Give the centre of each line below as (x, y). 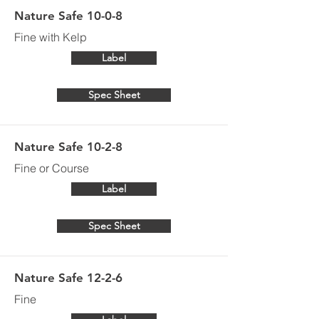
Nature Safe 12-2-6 (68, 278)
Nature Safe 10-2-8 (68, 147)
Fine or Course (52, 168)
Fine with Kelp (51, 37)
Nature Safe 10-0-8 (68, 16)
